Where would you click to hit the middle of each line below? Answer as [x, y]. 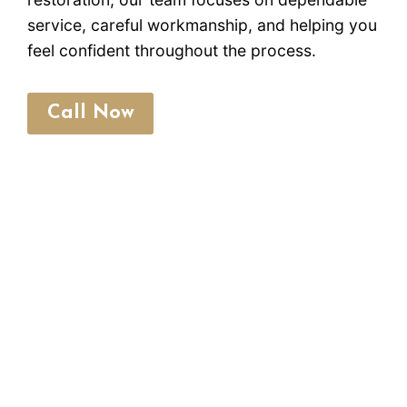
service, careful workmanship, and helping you [202, 25]
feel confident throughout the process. [172, 51]
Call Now [90, 114]
